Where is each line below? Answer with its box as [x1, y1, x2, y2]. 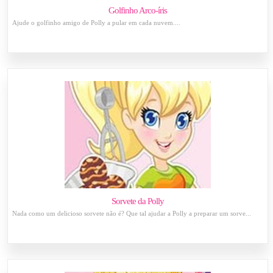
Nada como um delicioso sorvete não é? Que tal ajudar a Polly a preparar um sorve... [12, 210, 252, 217]
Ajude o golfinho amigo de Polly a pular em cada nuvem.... [12, 19, 181, 26]
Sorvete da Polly [112, 196, 165, 206]
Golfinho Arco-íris [108, 5, 168, 15]
